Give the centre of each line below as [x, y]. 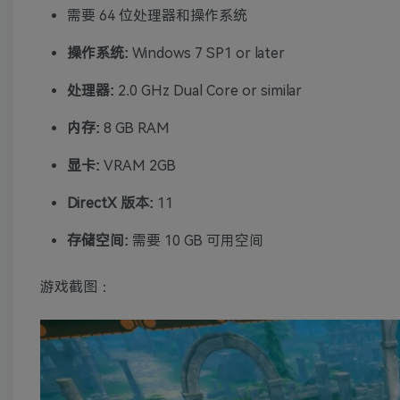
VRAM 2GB [138, 166]
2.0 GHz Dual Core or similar [208, 91]
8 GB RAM [135, 129]
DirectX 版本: [110, 204]
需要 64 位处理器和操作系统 [157, 16]
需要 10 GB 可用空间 [196, 241]
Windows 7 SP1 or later [207, 54]
